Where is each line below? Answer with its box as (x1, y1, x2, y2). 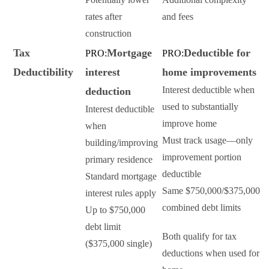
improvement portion (162, 152, 241, 163)
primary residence (85, 154, 153, 165)
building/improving (85, 138, 158, 148)
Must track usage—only (162, 135, 253, 146)
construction (85, 28, 131, 39)
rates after (85, 11, 122, 22)
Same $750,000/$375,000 (162, 186, 260, 196)
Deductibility (13, 66, 73, 79)
